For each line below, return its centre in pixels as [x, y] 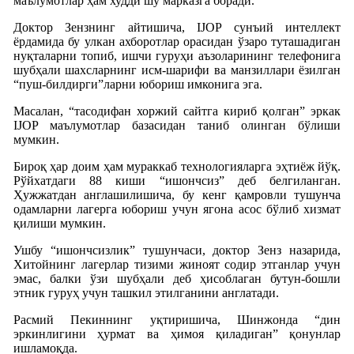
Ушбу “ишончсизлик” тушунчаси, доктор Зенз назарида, [177, 250]
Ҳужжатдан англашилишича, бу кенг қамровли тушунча [177, 194]
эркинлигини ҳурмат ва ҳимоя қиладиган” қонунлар [177, 333]
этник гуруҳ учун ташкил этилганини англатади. [146, 292]
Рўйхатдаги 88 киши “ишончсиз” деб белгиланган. [177, 180]
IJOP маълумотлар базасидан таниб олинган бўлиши [177, 125]
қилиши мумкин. [59, 223]
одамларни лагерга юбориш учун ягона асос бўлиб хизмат [177, 209]
